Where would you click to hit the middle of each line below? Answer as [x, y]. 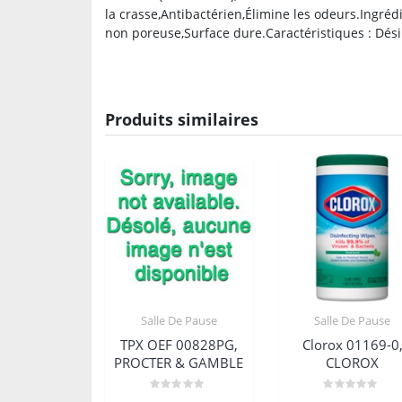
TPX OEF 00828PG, [179, 345]
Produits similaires [182, 119]
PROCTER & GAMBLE [179, 363]
